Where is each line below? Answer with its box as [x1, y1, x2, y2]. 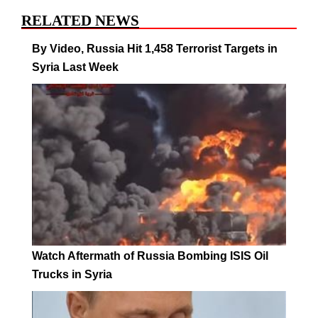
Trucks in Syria [32, 268, 112, 281]
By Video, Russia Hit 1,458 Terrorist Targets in [32, 42, 278, 55]
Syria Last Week [32, 60, 119, 73]
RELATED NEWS [21, 11, 139, 29]
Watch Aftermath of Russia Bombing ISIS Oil [32, 250, 268, 263]
